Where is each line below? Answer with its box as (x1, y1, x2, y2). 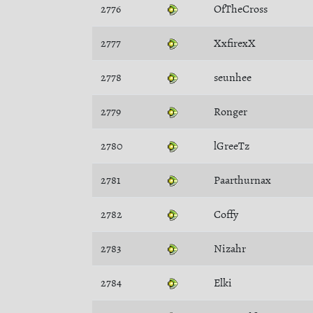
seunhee (214, 70, 252, 85)
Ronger (214, 104, 247, 119)
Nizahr (214, 241, 246, 256)
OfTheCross (214, 1, 268, 17)
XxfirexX (214, 36, 256, 51)
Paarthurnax (214, 173, 271, 188)
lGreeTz (214, 138, 249, 154)
